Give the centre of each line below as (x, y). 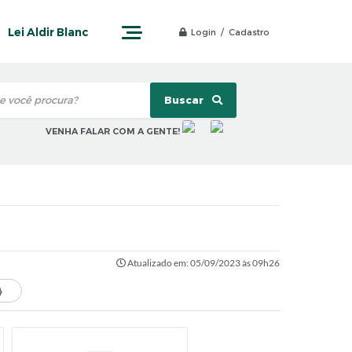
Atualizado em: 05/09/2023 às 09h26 (203, 263)
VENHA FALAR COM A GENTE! (112, 132)
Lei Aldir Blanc (48, 32)
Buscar (185, 100)
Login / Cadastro (230, 32)
